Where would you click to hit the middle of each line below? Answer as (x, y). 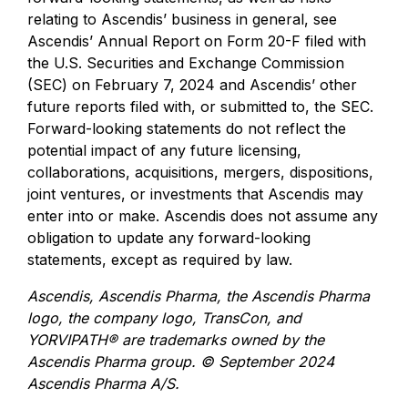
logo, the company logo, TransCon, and (164, 318)
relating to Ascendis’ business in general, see (182, 19)
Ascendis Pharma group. (114, 362)
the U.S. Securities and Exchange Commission (186, 63)
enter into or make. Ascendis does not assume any (203, 216)
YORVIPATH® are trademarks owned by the (176, 340)
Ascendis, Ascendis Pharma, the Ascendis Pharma (199, 296)
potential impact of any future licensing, (164, 150)
